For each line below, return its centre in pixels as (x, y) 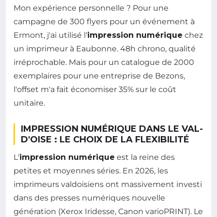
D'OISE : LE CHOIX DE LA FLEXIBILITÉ (105, 139)
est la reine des (145, 157)
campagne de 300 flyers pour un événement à (104, 21)
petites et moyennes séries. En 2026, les (91, 170)
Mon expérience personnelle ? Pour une (91, 8)
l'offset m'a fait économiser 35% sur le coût (95, 89)
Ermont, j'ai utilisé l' (50, 35)
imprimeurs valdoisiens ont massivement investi (108, 184)
